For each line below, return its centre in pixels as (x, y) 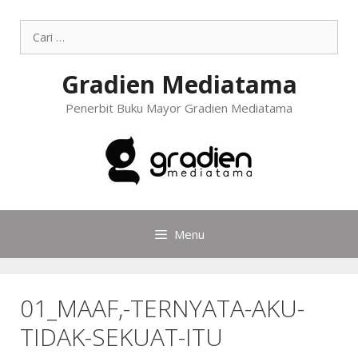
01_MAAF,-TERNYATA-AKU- (162, 308)
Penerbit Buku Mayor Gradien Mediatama (179, 108)
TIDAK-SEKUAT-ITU (121, 337)
